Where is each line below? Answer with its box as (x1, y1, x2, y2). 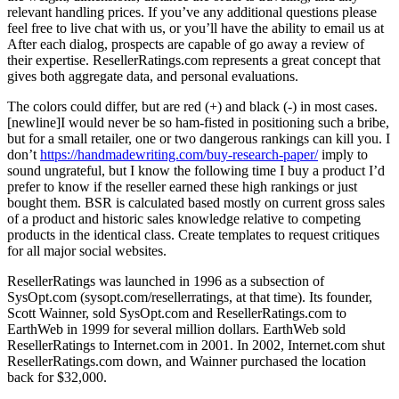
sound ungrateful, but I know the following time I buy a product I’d (7, 162, 385, 178)
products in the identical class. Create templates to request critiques (7, 226, 379, 242)
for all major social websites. (7, 242, 167, 258)
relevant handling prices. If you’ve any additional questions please (7, 4, 377, 20)
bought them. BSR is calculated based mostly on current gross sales (7, 194, 385, 210)
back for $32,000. (7, 369, 107, 385)
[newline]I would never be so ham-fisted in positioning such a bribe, (7, 114, 389, 130)
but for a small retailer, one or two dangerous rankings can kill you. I (7, 130, 390, 146)
